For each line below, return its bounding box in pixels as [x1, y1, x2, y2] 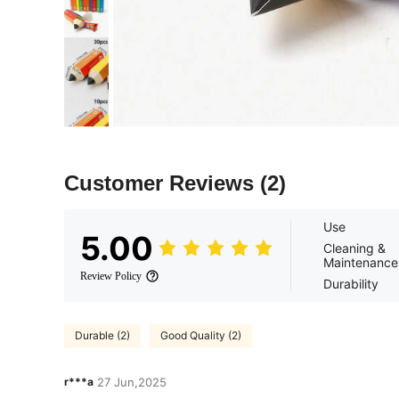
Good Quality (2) [160, 329, 241, 343]
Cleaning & [323, 240, 386, 256]
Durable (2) [75, 329, 130, 343]
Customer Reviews [64, 170, 260, 195]
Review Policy [80, 269, 142, 282]
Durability [323, 275, 379, 291]
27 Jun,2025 [97, 374, 167, 389]
